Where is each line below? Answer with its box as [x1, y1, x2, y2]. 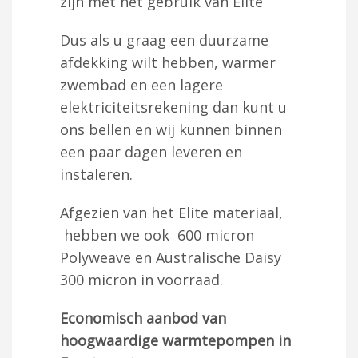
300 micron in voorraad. [60, 269, 223, 289]
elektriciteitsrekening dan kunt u [60, 97, 287, 117]
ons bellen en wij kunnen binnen [60, 119, 282, 139]
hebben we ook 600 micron [60, 225, 254, 245]
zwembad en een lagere [60, 74, 223, 94]
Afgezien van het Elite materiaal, [60, 202, 283, 222]
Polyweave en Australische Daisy [60, 247, 281, 267]
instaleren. [60, 164, 133, 184]
